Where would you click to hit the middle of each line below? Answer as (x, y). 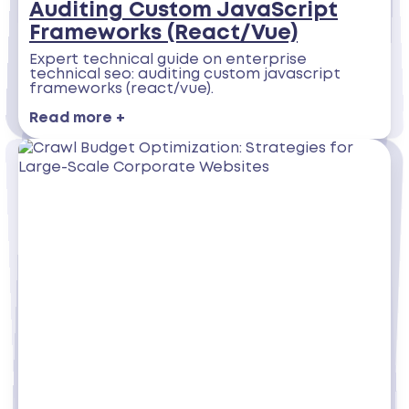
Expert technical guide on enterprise (168, 60)
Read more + (77, 119)
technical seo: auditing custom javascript (185, 74)
